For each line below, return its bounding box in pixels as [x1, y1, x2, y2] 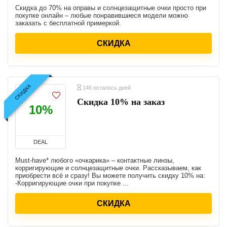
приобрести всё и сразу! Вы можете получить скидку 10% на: [15, 172, 205, 179]
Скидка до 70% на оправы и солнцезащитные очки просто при [15, 4, 206, 12]
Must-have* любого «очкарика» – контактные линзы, [15, 157, 174, 164]
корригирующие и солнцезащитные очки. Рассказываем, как [15, 164, 201, 172]
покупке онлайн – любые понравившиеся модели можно [15, 12, 188, 19]
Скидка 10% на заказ [77, 97, 165, 107]
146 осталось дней [81, 85, 131, 91]
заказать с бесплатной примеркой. [15, 19, 121, 27]
